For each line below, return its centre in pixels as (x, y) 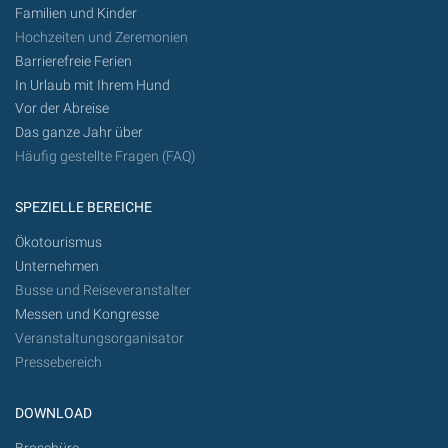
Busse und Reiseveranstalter (103, 291)
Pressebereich (58, 362)
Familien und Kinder (76, 13)
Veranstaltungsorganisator (99, 338)
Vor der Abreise (62, 109)
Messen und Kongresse (87, 315)
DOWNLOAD (53, 413)
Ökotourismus (58, 243)
